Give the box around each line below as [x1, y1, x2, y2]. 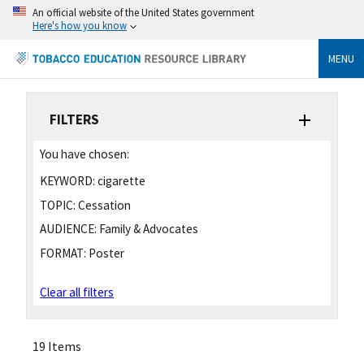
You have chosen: [40, 145, 129, 162]
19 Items [32, 338, 81, 355]
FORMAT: [40, 245, 86, 262]
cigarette [95, 172, 145, 188]
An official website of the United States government [32, 6, 254, 19]
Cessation [76, 197, 131, 213]
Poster [86, 245, 124, 262]
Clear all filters [40, 284, 114, 301]
